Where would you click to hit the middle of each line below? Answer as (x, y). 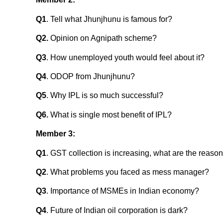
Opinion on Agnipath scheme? (103, 38)
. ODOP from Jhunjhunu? (91, 77)
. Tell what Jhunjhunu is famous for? (109, 19)
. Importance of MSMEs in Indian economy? (123, 191)
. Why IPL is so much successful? (105, 96)
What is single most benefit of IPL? (110, 114)
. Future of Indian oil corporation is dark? (117, 210)
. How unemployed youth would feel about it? (125, 57)
